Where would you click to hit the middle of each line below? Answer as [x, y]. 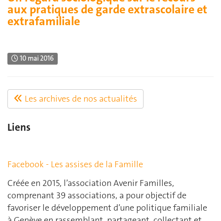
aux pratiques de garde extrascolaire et [107, 10]
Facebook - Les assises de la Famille [75, 165]
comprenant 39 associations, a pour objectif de [97, 195]
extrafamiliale [44, 21]
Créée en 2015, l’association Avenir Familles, [91, 183]
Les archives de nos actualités [80, 99]
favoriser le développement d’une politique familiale [107, 207]
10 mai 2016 [36, 59]
